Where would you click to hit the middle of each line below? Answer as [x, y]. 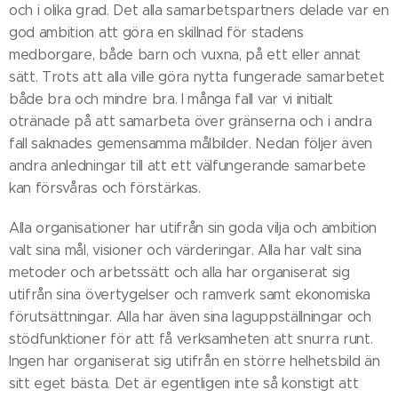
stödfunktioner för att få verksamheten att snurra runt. [191, 339]
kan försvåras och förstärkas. [105, 188]
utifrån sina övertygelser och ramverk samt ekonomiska [190, 295]
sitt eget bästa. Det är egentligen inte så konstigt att [184, 383]
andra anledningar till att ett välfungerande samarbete [187, 166]
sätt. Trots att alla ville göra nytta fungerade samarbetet [197, 77]
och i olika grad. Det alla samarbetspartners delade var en [199, 10]
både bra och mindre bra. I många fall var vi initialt [171, 99]
